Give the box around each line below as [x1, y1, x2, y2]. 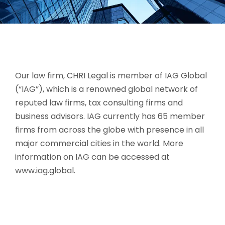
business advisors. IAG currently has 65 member [15, 110, 205, 122]
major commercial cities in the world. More [15, 137, 183, 149]
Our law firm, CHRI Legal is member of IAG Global [15, 69, 207, 81]
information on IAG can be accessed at [15, 151, 170, 163]
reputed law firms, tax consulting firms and [15, 96, 183, 108]
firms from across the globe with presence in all [15, 124, 204, 136]
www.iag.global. [15, 164, 75, 176]
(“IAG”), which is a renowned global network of [15, 83, 198, 95]
